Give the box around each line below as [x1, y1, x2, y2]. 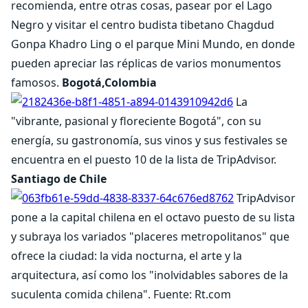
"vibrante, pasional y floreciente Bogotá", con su [11, 113, 261, 129]
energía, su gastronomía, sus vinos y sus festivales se [11, 133, 287, 148]
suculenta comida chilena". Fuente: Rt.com [11, 287, 231, 302]
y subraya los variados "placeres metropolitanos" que [11, 229, 289, 244]
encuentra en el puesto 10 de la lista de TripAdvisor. [11, 152, 276, 167]
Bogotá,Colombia [62, 75, 157, 90]
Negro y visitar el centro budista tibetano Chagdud [11, 17, 274, 32]
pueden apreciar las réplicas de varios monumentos [11, 56, 281, 71]
